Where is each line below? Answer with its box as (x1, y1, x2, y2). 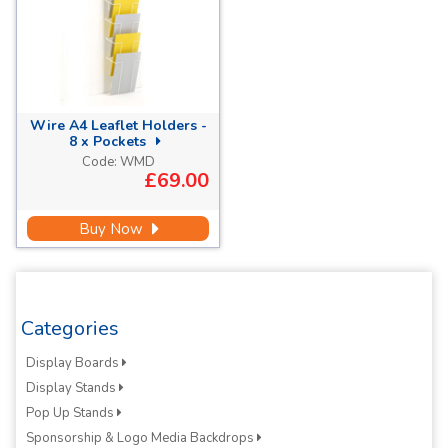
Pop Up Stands (26, 404, 117, 423)
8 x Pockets (68, 132, 150, 152)
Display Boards (26, 354, 122, 373)
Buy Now (78, 219, 151, 240)
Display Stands (26, 379, 119, 398)
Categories (21, 315, 119, 343)
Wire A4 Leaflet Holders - (29, 116, 207, 136)
